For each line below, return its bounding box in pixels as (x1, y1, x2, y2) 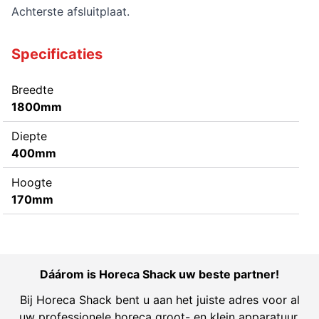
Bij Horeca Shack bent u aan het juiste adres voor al (19, 292, 300, 307)
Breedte (11, 82, 53, 97)
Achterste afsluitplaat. (11, 4, 130, 19)
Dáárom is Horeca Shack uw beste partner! (40, 266, 279, 281)
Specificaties (11, 45, 103, 63)
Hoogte (11, 174, 52, 189)
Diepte (11, 128, 47, 143)
